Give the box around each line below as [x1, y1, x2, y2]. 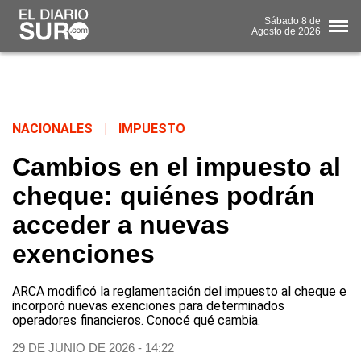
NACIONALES [12, 121, 93, 137]
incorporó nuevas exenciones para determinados [12, 298, 284, 314]
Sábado [264, 15, 299, 27]
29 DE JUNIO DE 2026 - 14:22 [12, 341, 174, 355]
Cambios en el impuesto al [12, 152, 341, 182]
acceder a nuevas [12, 210, 230, 240]
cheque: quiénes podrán [12, 181, 315, 211]
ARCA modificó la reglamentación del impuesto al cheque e [12, 284, 346, 300]
